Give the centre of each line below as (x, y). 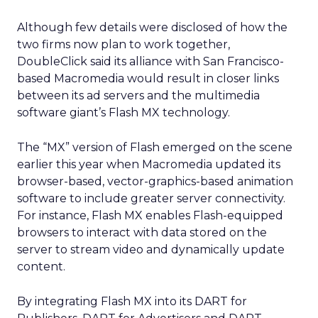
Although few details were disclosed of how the (152, 27)
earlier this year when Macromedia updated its (149, 164)
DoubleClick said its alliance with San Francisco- (150, 61)
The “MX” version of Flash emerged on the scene (155, 147)
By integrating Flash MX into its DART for (132, 301)
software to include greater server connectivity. (151, 198)
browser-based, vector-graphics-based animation (155, 181)
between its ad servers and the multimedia (138, 95)
